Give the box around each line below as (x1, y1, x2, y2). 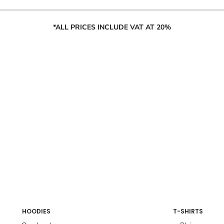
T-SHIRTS (172, 207, 203, 216)
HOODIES (22, 207, 50, 216)
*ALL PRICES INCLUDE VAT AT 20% (53, 22, 171, 32)
